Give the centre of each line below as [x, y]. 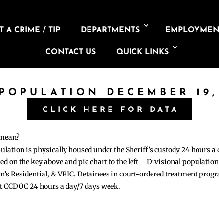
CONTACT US [70, 52]
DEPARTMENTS [110, 30]
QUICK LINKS [142, 52]
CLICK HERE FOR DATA [110, 110]
